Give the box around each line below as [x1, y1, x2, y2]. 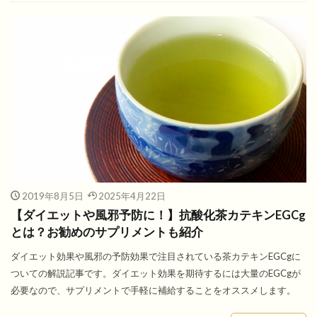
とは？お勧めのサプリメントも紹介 [11, 225, 203, 239]
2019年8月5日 [21, 190, 83, 202]
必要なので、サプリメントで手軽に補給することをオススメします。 [11, 284, 296, 296]
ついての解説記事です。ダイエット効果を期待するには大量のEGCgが [11, 267, 301, 279]
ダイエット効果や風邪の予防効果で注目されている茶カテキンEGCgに [11, 250, 301, 262]
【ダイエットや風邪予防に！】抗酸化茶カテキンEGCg [11, 208, 306, 222]
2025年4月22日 [98, 190, 166, 202]
